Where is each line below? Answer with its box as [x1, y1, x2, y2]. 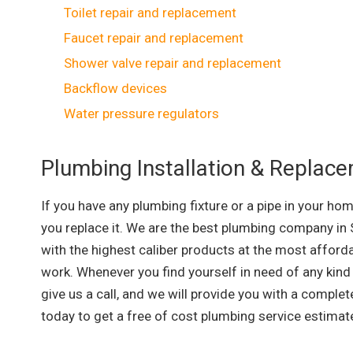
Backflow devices [64, 80, 167, 96]
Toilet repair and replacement [64, 4, 236, 20]
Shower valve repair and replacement [64, 54, 281, 71]
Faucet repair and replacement [64, 29, 243, 46]
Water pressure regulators [64, 105, 219, 121]
